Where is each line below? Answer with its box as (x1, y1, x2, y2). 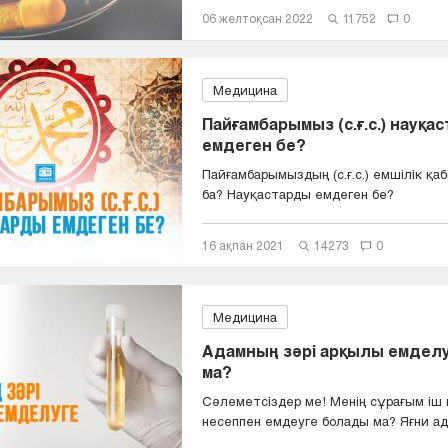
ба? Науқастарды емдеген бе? (202, 186, 394, 202)
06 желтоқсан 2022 (202, 11, 313, 25)
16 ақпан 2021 (202, 238, 284, 252)
